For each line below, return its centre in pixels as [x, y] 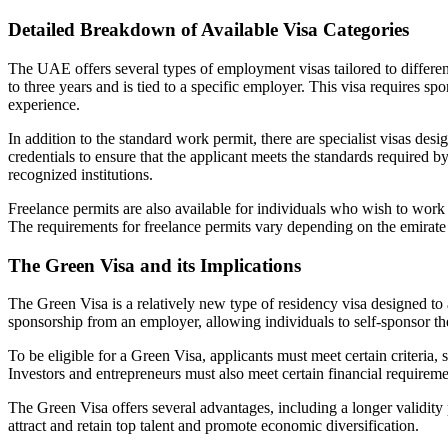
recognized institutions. [80, 174]
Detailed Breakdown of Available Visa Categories [208, 30]
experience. [44, 104]
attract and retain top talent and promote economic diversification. [213, 426]
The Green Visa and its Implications [154, 265]
